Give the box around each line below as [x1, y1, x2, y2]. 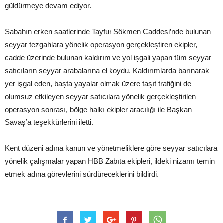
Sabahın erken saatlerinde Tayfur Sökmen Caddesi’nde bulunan [5, 27, 211, 36]
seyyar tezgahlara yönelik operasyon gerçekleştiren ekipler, [5, 40, 197, 49]
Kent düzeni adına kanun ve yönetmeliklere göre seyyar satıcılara [5, 143, 217, 152]
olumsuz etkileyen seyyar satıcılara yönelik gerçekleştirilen [5, 92, 196, 101]
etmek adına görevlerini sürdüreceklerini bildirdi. [5, 169, 159, 178]
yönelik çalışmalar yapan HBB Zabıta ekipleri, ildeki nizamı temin [5, 156, 215, 165]
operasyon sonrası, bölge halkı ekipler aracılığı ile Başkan [5, 105, 192, 113]
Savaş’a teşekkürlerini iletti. [5, 117, 93, 126]
